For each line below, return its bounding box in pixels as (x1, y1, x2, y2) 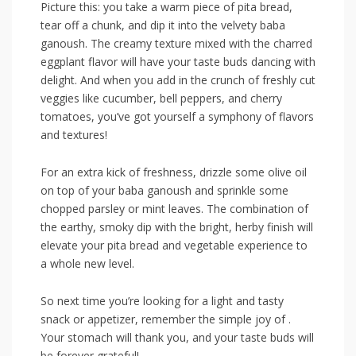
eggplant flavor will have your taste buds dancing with (41, 53, 315, 69)
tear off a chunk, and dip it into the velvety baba (41, 17, 285, 33)
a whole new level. (41, 255, 134, 271)
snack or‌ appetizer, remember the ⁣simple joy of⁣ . (41, 311, 291, 327)
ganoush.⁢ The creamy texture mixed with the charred (41, 35, 312, 51)
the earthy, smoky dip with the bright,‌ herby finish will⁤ (41, 219, 313, 234)
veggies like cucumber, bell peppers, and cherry (41, 90, 282, 106)
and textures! (41, 126, 107, 142)
